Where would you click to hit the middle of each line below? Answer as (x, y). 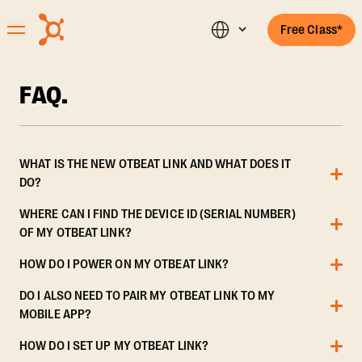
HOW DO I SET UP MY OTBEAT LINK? (114, 346)
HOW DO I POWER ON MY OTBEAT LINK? (124, 264)
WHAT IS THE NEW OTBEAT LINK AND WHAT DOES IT (156, 164)
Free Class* (311, 29)
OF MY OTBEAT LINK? (76, 233)
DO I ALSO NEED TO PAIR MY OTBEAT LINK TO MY (147, 296)
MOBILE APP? (56, 314)
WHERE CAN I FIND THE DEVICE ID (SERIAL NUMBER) (158, 214)
